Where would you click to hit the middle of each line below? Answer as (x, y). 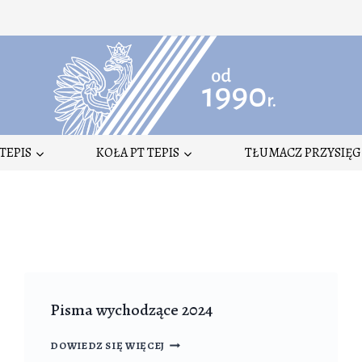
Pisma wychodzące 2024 (132, 310)
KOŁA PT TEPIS (138, 152)
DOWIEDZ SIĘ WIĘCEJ (107, 346)
